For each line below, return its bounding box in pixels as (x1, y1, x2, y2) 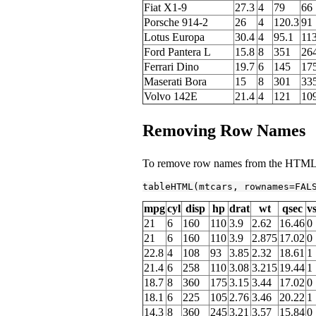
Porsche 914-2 (144, 16, 208, 28)
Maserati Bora (144, 75, 207, 87)
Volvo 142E (144, 90, 197, 102)
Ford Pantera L (144, 45, 211, 58)
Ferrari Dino (144, 60, 199, 73)
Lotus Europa (144, 30, 205, 43)
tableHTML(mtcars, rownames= (142, 181, 295, 192)
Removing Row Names (142, 121, 305, 140)
